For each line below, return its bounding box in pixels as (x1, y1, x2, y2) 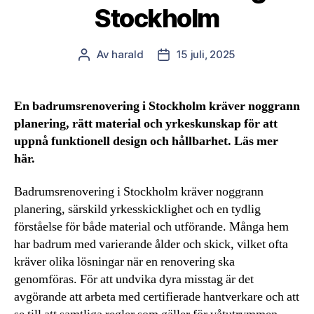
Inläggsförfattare (83, 48, 169, 62)
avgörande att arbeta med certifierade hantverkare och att (14, 289, 299, 305)
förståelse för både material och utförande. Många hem (14, 219, 289, 235)
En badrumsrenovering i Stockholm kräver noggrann (14, 97, 300, 114)
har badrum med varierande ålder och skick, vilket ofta (14, 236, 288, 252)
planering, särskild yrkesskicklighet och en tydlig (14, 201, 261, 217)
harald (111, 47, 144, 61)
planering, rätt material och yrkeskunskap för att (14, 115, 278, 132)
